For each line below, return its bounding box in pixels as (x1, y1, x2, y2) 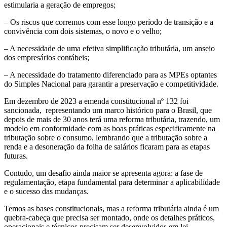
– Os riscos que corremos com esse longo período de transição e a (4, 17, 213, 26)
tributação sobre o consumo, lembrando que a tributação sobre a (4, 133, 207, 142)
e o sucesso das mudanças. (4, 186, 89, 196)
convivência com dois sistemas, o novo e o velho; (4, 26, 162, 35)
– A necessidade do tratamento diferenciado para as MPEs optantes (4, 70, 217, 79)
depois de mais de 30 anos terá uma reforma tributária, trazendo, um (4, 115, 220, 124)
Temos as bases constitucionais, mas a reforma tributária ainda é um (4, 204, 219, 213)
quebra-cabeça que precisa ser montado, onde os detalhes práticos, (4, 213, 215, 222)
